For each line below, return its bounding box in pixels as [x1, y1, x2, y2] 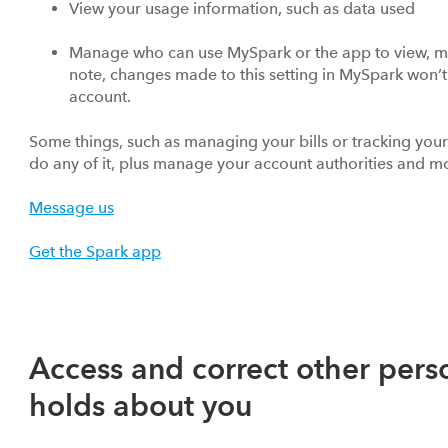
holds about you [29, 386, 252, 424]
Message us [29, 198, 114, 218]
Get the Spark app [29, 242, 161, 262]
